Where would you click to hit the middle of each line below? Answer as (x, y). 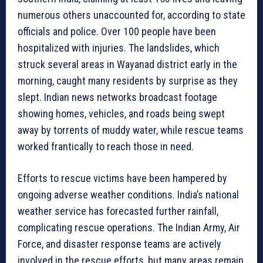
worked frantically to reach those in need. (106, 147)
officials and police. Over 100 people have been (117, 32)
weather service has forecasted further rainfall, (118, 211)
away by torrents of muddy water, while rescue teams (131, 130)
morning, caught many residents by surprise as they (128, 81)
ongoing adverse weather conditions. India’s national (128, 195)
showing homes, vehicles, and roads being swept (121, 114)
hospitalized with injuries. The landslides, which (119, 48)
